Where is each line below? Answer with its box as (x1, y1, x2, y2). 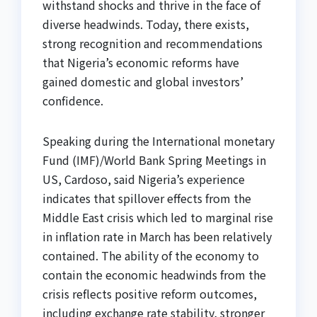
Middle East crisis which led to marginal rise (42, 209, 273, 226)
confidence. (42, 92, 103, 110)
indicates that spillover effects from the (42, 190, 251, 207)
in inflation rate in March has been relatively (42, 228, 272, 246)
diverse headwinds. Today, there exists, (42, 16, 249, 33)
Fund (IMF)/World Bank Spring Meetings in (42, 151, 266, 169)
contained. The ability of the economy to (42, 247, 259, 265)
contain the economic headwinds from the (42, 266, 266, 284)
